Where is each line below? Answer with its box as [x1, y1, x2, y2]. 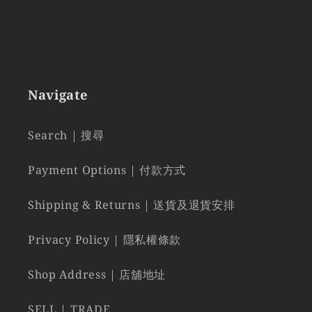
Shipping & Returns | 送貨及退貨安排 [28, 197, 235, 213]
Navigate [28, 85, 88, 103]
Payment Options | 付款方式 [28, 162, 187, 178]
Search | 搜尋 [28, 127, 104, 143]
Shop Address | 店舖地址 [28, 267, 166, 283]
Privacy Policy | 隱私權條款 [28, 232, 182, 248]
